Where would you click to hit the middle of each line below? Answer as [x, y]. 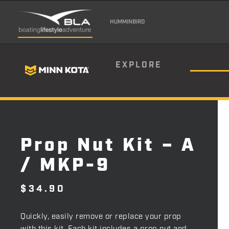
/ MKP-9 [65, 166]
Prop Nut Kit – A [108, 146]
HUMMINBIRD [127, 22]
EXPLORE [139, 65]
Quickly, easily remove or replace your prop [101, 217]
